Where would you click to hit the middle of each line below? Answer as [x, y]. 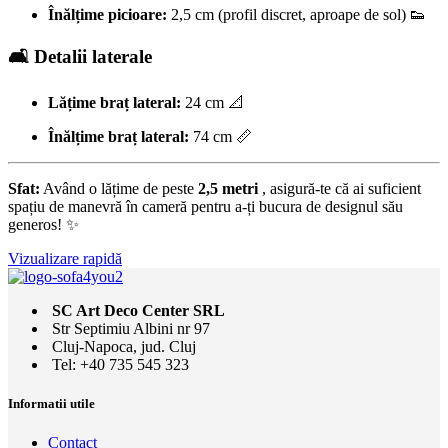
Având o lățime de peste [119, 188]
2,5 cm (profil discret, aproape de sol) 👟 [296, 15]
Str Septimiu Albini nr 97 [131, 328]
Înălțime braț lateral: [118, 136]
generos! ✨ [43, 224]
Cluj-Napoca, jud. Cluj [124, 346]
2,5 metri [228, 188]
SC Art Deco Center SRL [138, 310]
